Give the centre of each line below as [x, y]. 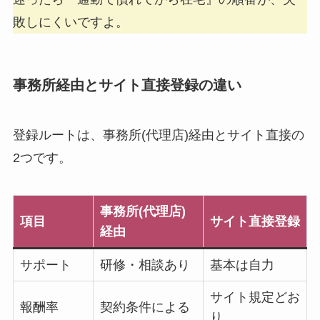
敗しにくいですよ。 [70, 22]
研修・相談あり [145, 265]
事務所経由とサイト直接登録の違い [127, 85]
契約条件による [145, 307]
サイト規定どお [255, 297]
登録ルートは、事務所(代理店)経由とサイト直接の [158, 135]
